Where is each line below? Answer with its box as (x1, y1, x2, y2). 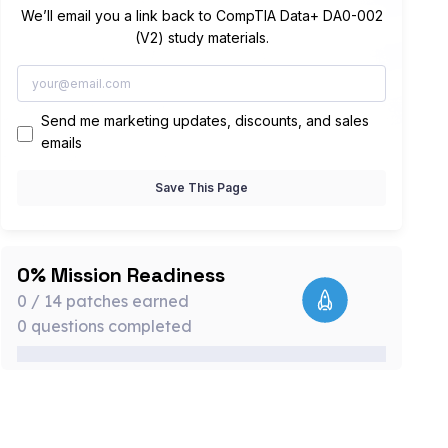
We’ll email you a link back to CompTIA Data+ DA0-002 (20, 7, 383, 25)
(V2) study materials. (134, 29, 269, 47)
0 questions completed (16, 315, 192, 336)
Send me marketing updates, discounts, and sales (40, 111, 369, 129)
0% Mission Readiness (16, 261, 225, 288)
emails (40, 133, 82, 151)
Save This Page (155, 180, 249, 196)
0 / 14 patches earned (16, 290, 189, 311)
